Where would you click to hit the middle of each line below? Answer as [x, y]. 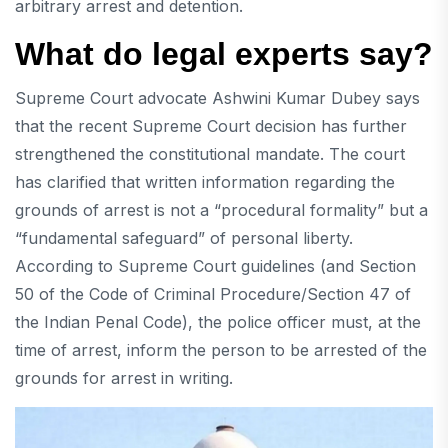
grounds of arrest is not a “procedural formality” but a [221, 209]
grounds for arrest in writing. [124, 377]
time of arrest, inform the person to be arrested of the [221, 349]
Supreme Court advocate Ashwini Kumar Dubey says [217, 97]
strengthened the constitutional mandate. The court [210, 153]
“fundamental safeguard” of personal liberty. [184, 237]
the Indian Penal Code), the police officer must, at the [218, 321]
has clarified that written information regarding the [205, 181]
